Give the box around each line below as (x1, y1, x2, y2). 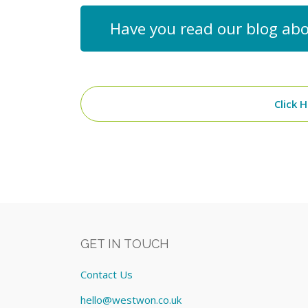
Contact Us (80, 267, 133, 281)
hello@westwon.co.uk (80, 292, 182, 307)
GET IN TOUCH (80, 236, 170, 252)
